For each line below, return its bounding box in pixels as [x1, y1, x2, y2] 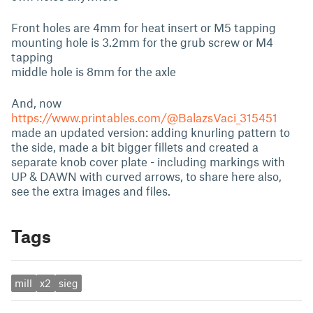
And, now [11, 96, 61, 110]
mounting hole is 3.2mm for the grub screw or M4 [11, 35, 273, 49]
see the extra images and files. [11, 184, 170, 198]
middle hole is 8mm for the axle [11, 64, 176, 78]
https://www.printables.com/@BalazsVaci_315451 [11, 110, 277, 124]
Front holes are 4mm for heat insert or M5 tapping [11, 20, 276, 34]
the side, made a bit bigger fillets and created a [11, 140, 259, 154]
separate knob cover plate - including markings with [11, 154, 285, 168]
